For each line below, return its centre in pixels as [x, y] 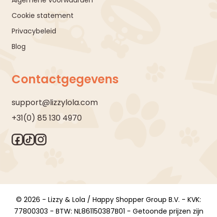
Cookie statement [43, 15]
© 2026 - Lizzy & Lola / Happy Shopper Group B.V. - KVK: [108, 199]
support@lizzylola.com [55, 102]
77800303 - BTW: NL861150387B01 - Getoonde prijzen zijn [108, 211]
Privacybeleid [34, 31]
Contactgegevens [65, 79]
